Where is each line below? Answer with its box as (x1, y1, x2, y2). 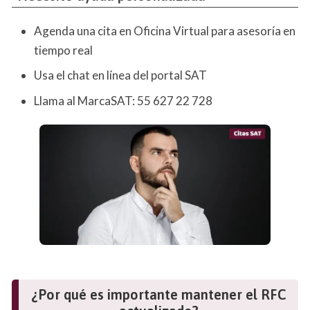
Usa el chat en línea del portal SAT (34, 68, 207, 82)
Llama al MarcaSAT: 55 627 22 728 (34, 93, 212, 108)
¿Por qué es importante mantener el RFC (30, 286, 286, 303)
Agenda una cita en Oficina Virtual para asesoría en (34, 23, 295, 38)
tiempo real (34, 42, 93, 57)
